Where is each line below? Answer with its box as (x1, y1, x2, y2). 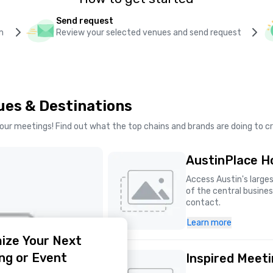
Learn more (186, 218, 232, 228)
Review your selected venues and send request (55, 27, 241, 38)
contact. (185, 197, 221, 208)
